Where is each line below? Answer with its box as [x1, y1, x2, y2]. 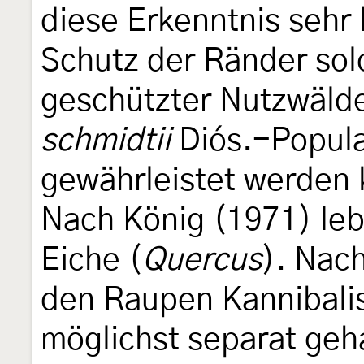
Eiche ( [41, 244, 142, 276]
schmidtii [41, 124, 171, 157]
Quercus [142, 244, 262, 276]
